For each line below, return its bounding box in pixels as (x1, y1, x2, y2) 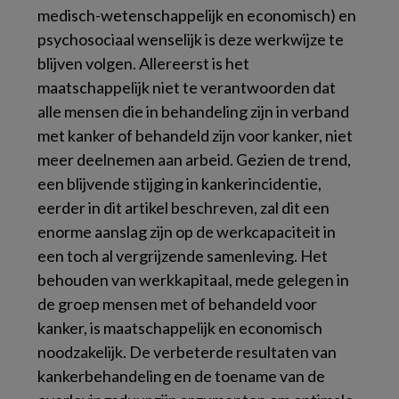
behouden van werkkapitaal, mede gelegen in (37, 270, 349, 289)
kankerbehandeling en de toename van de (37, 366, 325, 386)
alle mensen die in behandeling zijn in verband (37, 102, 349, 121)
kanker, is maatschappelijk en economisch (37, 318, 322, 338)
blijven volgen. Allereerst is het (37, 53, 249, 73)
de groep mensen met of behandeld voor (37, 294, 317, 313)
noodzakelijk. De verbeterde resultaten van (37, 342, 337, 362)
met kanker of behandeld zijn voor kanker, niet (37, 126, 353, 145)
